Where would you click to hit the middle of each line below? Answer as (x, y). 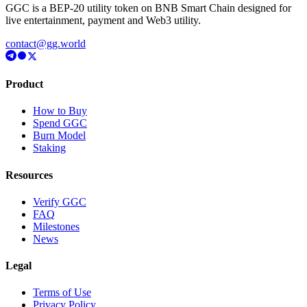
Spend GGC (60, 123)
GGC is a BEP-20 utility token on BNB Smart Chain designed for (148, 8)
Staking (49, 148)
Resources (29, 175)
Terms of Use (62, 293)
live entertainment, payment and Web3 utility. (103, 20)
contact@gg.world (46, 43)
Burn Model (59, 136)
